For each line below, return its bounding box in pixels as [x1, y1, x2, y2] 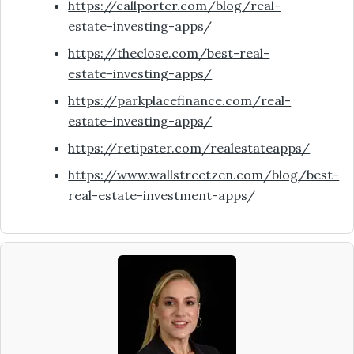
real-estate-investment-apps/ [68, 187, 256, 204]
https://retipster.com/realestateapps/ [68, 140, 311, 156]
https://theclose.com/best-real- [68, 45, 270, 62]
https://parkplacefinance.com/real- [68, 92, 292, 109]
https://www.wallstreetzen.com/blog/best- [68, 167, 340, 183]
